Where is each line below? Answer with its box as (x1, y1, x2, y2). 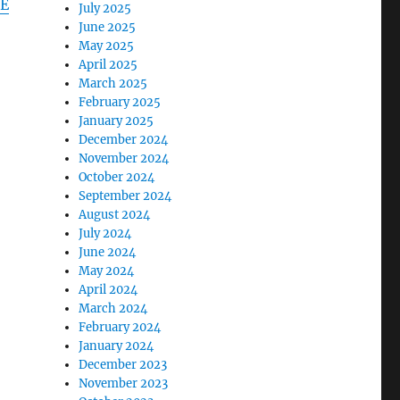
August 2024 (79, 206, 151, 222)
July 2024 (79, 225, 132, 241)
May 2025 (79, 37, 135, 54)
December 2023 (79, 356, 168, 372)
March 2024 (79, 300, 148, 316)
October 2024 (79, 169, 155, 185)
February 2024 (79, 319, 162, 335)
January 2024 (79, 337, 154, 354)
